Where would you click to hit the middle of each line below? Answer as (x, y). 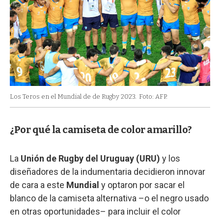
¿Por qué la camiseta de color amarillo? (101, 129)
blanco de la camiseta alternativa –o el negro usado (109, 198)
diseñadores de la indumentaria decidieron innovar (108, 171)
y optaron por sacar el (142, 185)
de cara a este (38, 185)
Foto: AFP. (153, 96)
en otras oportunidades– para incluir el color (95, 211)
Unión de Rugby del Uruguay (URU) (90, 158)
